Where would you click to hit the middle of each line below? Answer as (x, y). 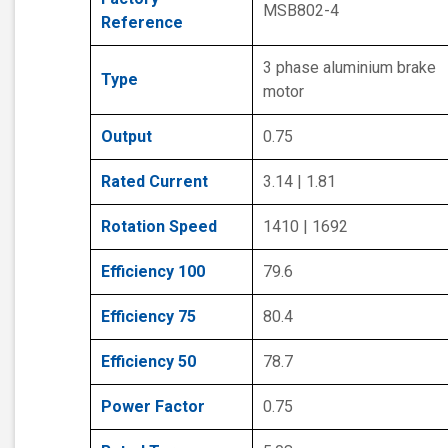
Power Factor (153, 406)
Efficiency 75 (148, 316)
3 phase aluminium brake (349, 67)
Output (126, 136)
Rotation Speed (159, 226)
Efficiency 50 (148, 361)
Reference (142, 22)
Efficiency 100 (153, 271)
